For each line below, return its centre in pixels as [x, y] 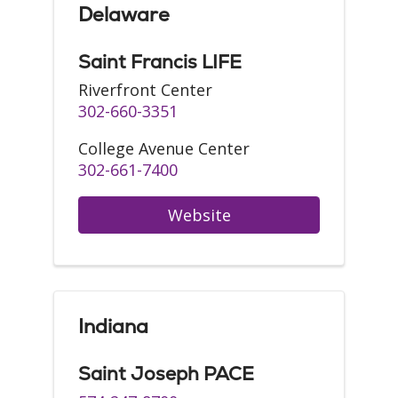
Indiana [113, 326]
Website [199, 215]
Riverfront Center [145, 90]
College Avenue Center [164, 148]
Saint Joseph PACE [166, 374]
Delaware [124, 15]
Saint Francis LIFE [160, 62]
